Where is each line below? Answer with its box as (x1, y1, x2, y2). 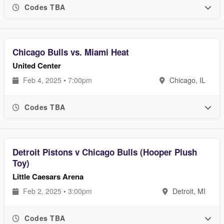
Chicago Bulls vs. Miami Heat (12, 46, 129, 58)
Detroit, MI (170, 186, 205, 196)
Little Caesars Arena (12, 171, 83, 182)
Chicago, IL (167, 75, 205, 85)
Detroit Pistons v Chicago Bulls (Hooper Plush (12, 146, 197, 158)
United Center (12, 60, 61, 71)
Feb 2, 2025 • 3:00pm (21, 186, 92, 196)
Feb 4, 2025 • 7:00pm (21, 75, 92, 85)
